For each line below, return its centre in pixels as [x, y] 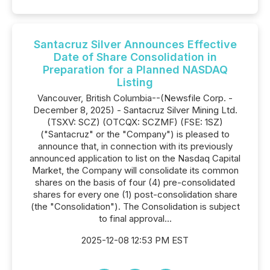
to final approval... [135, 218]
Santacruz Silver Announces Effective [135, 44]
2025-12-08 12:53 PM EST [135, 240]
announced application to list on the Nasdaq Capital [135, 158]
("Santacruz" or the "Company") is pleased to [135, 134]
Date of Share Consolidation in [135, 57]
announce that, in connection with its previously [135, 146]
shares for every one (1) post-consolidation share [135, 194]
